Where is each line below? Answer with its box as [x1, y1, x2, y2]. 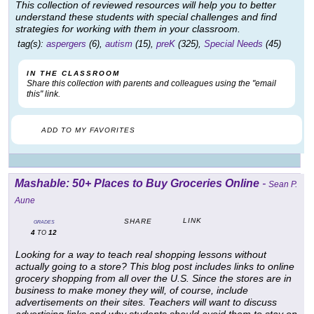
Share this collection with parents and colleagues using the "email [27, 78, 276, 89]
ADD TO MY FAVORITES [41, 126, 135, 135]
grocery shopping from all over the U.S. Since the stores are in [15, 273, 292, 285]
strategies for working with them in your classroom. [15, 23, 240, 35]
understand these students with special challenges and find [15, 11, 277, 23]
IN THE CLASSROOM [27, 69, 120, 78]
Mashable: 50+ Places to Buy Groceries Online [15, 177, 259, 190]
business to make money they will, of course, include [15, 285, 248, 296]
